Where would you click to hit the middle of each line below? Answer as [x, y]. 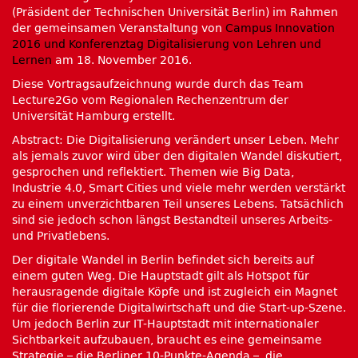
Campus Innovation [280, 28]
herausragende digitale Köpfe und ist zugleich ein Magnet [175, 292]
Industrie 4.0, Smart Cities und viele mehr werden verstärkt [179, 188]
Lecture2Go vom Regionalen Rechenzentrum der [150, 100]
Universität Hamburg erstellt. [93, 116]
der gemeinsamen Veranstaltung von [119, 28]
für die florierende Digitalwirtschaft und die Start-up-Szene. [179, 308]
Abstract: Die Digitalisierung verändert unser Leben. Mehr [175, 140]
